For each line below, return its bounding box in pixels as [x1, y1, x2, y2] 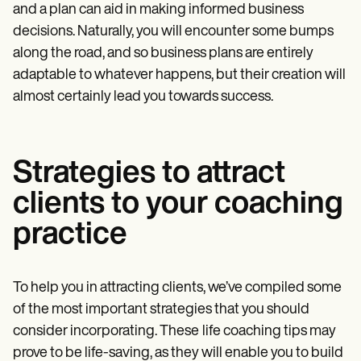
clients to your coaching [13, 189, 343, 222]
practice [13, 220, 127, 252]
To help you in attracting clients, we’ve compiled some [13, 280, 342, 297]
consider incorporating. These [13, 324, 199, 340]
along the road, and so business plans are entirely [13, 46, 313, 62]
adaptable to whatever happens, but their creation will [13, 68, 346, 84]
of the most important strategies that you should [13, 302, 309, 318]
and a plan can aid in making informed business [13, 2, 304, 19]
